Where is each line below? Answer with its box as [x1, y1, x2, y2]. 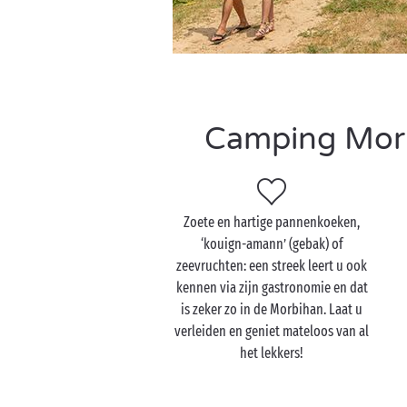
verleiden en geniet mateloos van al [174, 323, 370, 340]
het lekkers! [240, 344, 304, 362]
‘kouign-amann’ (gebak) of [200, 235, 343, 253]
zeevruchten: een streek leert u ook [176, 257, 368, 274]
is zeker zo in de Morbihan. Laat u [181, 301, 363, 318]
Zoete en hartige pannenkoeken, [184, 213, 361, 231]
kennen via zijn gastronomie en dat [175, 279, 368, 296]
